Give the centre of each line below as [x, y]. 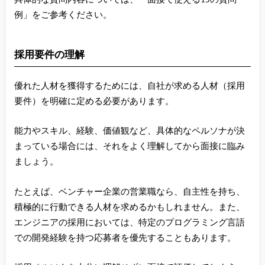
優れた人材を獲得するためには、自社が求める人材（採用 [129, 86]
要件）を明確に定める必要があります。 [94, 101]
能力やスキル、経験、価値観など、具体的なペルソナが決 [129, 132]
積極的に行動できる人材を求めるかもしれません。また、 [129, 207]
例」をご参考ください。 [63, 15]
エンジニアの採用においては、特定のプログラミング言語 [129, 223]
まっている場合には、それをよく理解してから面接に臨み [129, 147]
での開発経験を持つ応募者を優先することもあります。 [125, 238]
